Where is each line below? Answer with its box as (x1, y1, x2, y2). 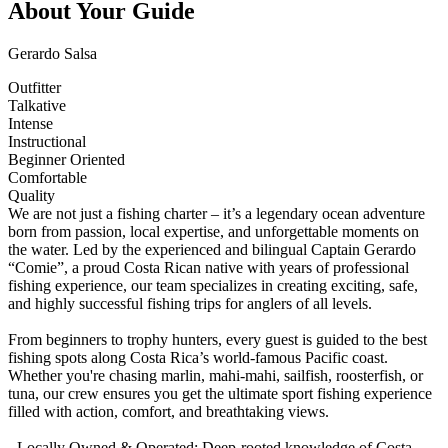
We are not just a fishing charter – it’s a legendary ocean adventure (8, 204, 425, 222)
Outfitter (8, 78, 61, 96)
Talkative (8, 96, 66, 114)
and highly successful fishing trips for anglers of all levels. (8, 294, 372, 312)
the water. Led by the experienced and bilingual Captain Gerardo (8, 240, 416, 258)
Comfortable (8, 168, 87, 186)
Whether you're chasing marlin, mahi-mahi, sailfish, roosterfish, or (8, 366, 423, 384)
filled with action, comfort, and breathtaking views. (8, 402, 329, 420)
